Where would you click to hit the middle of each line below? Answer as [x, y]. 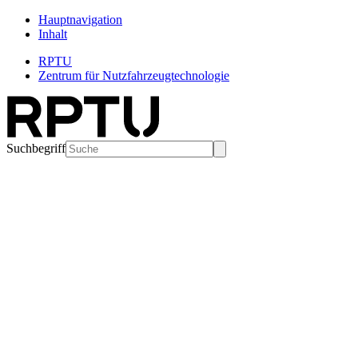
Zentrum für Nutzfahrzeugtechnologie [134, 76]
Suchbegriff [36, 148]
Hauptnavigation [80, 20]
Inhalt [53, 34]
